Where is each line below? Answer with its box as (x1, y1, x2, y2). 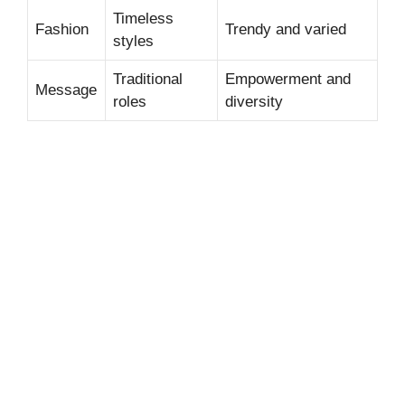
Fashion (35, 20, 89, 38)
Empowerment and (225, 70, 351, 88)
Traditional (113, 70, 183, 88)
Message (35, 80, 97, 99)
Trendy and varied (225, 20, 346, 38)
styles (113, 32, 154, 50)
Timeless (113, 9, 174, 27)
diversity (225, 92, 283, 110)
